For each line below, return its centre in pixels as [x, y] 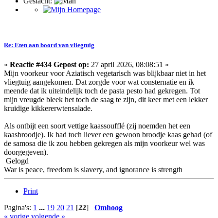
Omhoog [109, 207]
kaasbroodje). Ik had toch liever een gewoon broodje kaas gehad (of [108, 134]
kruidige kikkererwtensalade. [48, 108]
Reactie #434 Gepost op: [49, 64]
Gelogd [16, 161]
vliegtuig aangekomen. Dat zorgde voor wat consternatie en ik [99, 82]
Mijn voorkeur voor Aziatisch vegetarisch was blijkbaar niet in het [105, 73]
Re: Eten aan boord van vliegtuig [49, 45]
